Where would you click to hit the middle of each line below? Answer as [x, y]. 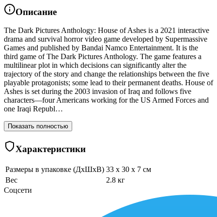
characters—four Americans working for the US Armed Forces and [106, 100]
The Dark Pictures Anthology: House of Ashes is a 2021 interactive [107, 31]
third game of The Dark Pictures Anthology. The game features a [103, 57]
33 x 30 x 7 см [129, 169]
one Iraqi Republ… [33, 109]
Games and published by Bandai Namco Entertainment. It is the [101, 48]
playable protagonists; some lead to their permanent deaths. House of [108, 83]
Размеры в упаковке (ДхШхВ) [55, 169]
